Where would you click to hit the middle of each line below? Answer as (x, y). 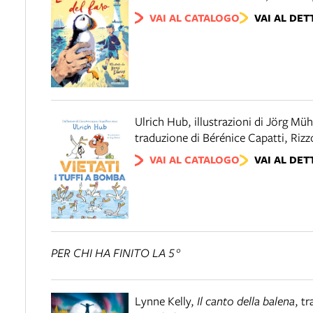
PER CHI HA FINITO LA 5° (116, 252)
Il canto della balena (246, 300)
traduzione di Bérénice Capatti (210, 138)
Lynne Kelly (163, 300)
